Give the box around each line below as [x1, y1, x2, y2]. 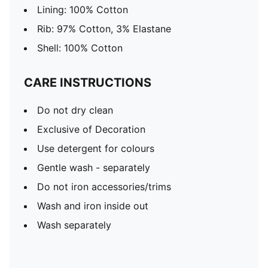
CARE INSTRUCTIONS [24, 75, 151, 90]
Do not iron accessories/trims [37, 181, 171, 193]
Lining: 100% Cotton [37, 4, 128, 16]
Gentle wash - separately [37, 162, 150, 173]
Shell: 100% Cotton [37, 42, 123, 54]
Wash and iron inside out [37, 200, 148, 212]
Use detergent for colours [37, 142, 154, 154]
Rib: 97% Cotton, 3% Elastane [37, 23, 171, 35]
